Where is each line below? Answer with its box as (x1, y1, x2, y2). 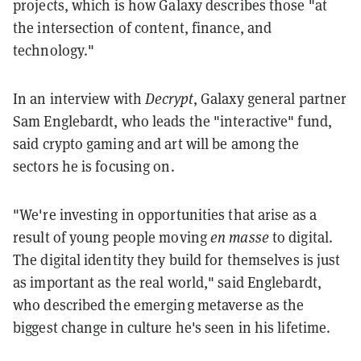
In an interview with (13, 89, 146, 109)
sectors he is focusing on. (13, 157, 175, 176)
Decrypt (145, 89, 193, 109)
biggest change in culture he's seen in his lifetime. (13, 318, 331, 338)
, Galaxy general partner (193, 89, 347, 109)
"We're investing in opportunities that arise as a (13, 205, 317, 225)
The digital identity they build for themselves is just (13, 251, 341, 270)
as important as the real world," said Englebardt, (13, 273, 322, 293)
